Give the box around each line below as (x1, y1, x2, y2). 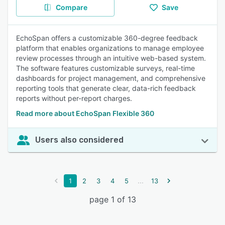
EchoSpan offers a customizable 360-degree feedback (16, 34, 198, 42)
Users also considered (35, 135, 124, 145)
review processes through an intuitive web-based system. (16, 54, 206, 62)
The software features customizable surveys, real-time (16, 64, 195, 72)
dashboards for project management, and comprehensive (16, 74, 205, 82)
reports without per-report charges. (16, 94, 132, 102)
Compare (55, 3, 87, 12)
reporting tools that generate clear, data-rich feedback (16, 84, 196, 92)
